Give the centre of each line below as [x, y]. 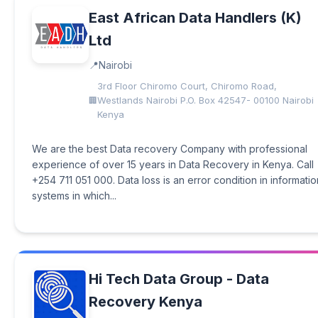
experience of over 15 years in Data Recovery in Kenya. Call [173, 164]
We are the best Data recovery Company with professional [170, 149]
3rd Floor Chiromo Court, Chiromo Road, [187, 86]
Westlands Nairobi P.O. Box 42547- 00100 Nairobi [205, 100]
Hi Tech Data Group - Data [179, 279]
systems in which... [74, 196]
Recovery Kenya [146, 302]
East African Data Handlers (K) [195, 18]
